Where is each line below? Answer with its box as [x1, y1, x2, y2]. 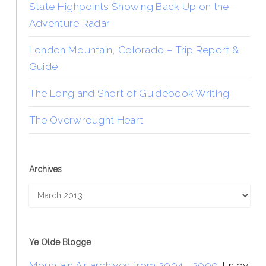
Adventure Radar [28, 17, 110, 29]
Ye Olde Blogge [28, 237, 91, 247]
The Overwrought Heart [28, 113, 144, 126]
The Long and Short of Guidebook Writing [28, 87, 230, 99]
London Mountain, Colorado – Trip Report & [28, 43, 239, 56]
